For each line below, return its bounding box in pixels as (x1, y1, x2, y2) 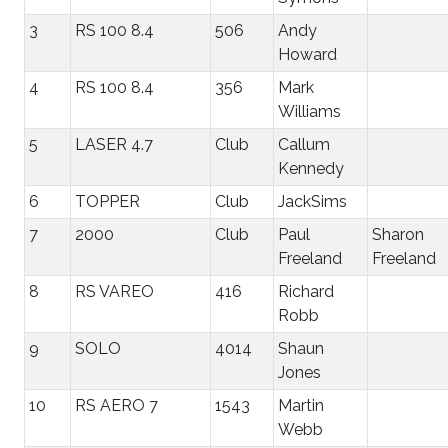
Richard (278, 281, 334, 301)
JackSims (278, 191, 347, 211)
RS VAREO (75, 281, 154, 301)
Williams (278, 101, 341, 121)
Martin (278, 395, 324, 415)
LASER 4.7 (75, 134, 153, 154)
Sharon (372, 224, 424, 244)
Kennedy (278, 158, 344, 178)
